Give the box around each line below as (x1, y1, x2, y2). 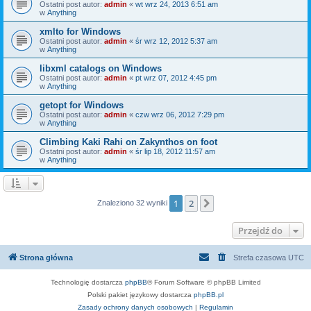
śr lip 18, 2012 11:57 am (135, 146, 215, 155)
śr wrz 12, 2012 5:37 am (135, 36, 217, 45)
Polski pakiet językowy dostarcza (87, 290, 194, 299)
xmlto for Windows (40, 26, 121, 37)
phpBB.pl (194, 290, 224, 299)
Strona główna (19, 253, 73, 262)
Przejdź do (238, 224, 283, 237)
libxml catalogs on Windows (40, 62, 162, 74)
